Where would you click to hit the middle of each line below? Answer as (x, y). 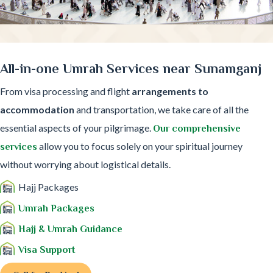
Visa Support (47, 250)
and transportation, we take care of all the (161, 109)
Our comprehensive (197, 128)
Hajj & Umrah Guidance (70, 229)
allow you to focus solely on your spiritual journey (140, 146)
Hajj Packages (48, 186)
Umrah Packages (56, 208)
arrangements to (170, 91)
